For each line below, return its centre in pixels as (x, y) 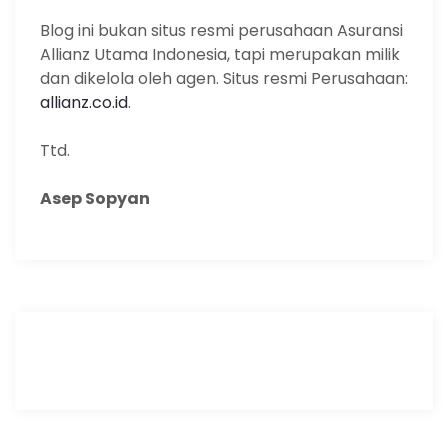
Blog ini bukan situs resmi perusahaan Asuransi (221, 30)
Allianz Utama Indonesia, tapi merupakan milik (220, 54)
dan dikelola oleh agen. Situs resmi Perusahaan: (224, 78)
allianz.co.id (84, 102)
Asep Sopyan (95, 198)
